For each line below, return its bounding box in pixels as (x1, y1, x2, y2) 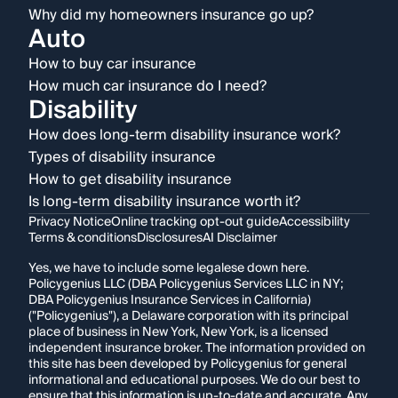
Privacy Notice (28, 211, 111, 234)
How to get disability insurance (28, 167, 232, 193)
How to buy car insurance (28, 52, 196, 77)
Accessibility (279, 211, 350, 234)
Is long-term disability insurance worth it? (28, 189, 300, 215)
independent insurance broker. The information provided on (28, 338, 365, 360)
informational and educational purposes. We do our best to (28, 370, 360, 392)
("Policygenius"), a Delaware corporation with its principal (28, 306, 348, 328)
